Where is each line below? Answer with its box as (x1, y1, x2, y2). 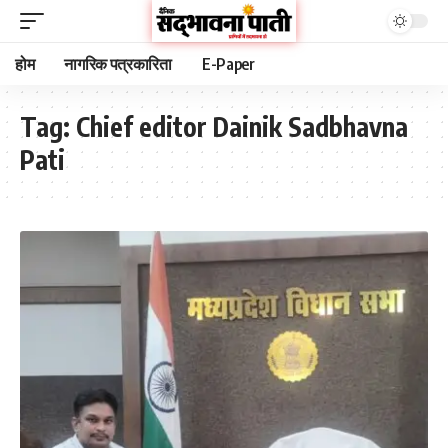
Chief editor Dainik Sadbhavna (76, 110, 408, 143)
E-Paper (201, 54, 255, 74)
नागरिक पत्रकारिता (64, 54, 172, 74)
